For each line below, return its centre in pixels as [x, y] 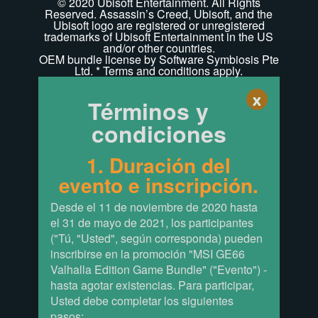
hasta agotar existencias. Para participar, [152, 285]
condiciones [159, 134]
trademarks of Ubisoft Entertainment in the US [159, 37]
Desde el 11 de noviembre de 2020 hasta [154, 207]
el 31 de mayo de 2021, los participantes [152, 223]
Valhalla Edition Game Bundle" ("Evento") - [158, 270]
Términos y [148, 111]
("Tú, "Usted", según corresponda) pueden [156, 238]
